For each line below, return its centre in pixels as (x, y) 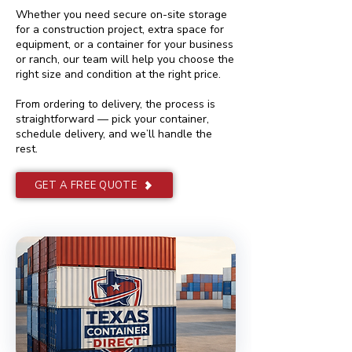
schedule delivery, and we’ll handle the (114, 134)
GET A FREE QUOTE (86, 185)
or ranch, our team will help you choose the (125, 59)
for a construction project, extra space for (120, 29)
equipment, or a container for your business (125, 44)
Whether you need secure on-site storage (121, 15)
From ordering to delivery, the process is (115, 104)
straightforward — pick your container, (112, 119)
